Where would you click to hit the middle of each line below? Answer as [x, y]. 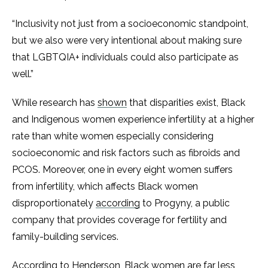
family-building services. [66, 237]
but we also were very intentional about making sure [127, 40]
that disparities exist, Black [186, 103]
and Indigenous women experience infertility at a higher [133, 119]
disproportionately [54, 203]
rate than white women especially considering [113, 136]
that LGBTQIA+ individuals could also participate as [125, 57]
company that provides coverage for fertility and [119, 220]
